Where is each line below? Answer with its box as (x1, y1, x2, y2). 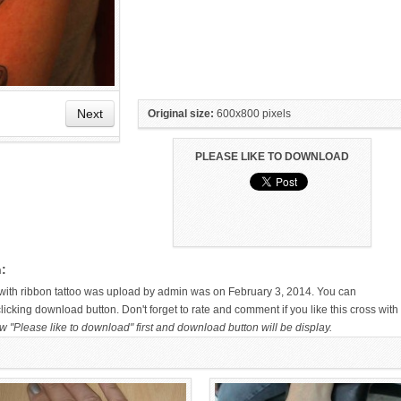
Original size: (148, 107, 214, 120)
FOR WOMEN (61, 244, 125, 260)
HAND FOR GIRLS (265, 244, 351, 260)
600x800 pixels (214, 107, 291, 120)
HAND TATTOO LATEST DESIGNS (9, 231, 177, 246)
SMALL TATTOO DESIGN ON (236, 231, 380, 246)
